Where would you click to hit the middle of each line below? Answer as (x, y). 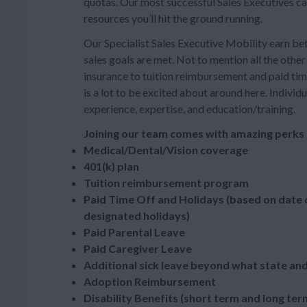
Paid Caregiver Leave (138, 248)
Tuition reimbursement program (166, 183)
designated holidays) (137, 216)
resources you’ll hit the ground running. (173, 18)
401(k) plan (111, 166)
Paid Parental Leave (134, 232)
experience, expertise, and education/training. (189, 109)
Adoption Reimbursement (150, 281)
